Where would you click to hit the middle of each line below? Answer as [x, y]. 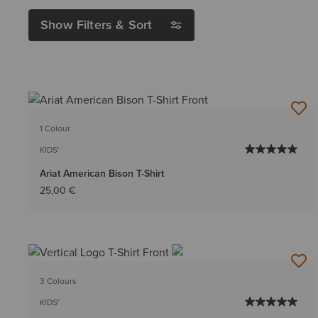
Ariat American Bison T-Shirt [102, 174]
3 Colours [58, 281]
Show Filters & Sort [97, 25]
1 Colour [55, 129]
